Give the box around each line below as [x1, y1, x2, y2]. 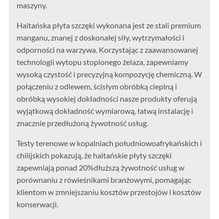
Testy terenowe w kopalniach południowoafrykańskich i [17, 138, 202, 148]
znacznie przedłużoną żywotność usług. [17, 118, 149, 128]
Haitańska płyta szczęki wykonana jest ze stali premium [17, 21, 201, 30]
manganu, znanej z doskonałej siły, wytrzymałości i [17, 33, 185, 43]
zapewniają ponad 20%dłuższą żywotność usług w [17, 163, 185, 173]
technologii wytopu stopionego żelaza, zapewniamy [17, 57, 189, 67]
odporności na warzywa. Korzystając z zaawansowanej [17, 45, 198, 55]
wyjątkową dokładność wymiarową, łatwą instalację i [17, 106, 194, 116]
